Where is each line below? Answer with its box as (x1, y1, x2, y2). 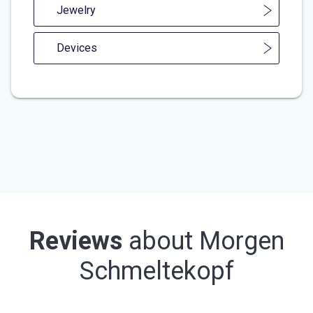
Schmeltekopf (79, 256, 234, 286)
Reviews (29, 226, 122, 256)
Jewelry (57, 3, 96, 17)
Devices (57, 41, 97, 54)
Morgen (198, 226, 284, 256)
